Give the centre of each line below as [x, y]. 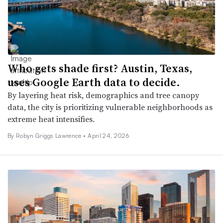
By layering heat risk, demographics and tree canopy [103, 95]
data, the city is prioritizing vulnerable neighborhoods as [110, 107]
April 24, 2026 [108, 136]
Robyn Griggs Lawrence [50, 136]
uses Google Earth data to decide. [94, 82]
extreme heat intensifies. [51, 119]
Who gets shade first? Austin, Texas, [100, 68]
